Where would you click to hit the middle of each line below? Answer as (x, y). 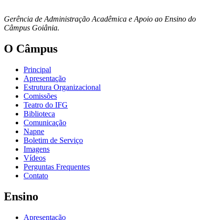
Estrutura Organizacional (62, 87)
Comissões (40, 96)
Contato (36, 176)
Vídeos (35, 158)
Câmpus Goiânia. (32, 28)
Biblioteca (39, 114)
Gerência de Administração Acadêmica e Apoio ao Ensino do (100, 19)
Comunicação (45, 123)
